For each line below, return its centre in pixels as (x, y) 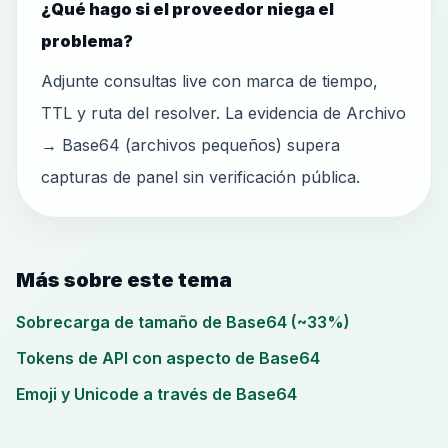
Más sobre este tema (124, 280)
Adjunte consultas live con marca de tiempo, (209, 81)
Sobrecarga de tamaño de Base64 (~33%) (183, 322)
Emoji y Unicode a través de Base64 (156, 394)
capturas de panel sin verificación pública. (200, 177)
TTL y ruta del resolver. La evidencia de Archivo (223, 113)
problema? (87, 41)
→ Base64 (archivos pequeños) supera (190, 145)
